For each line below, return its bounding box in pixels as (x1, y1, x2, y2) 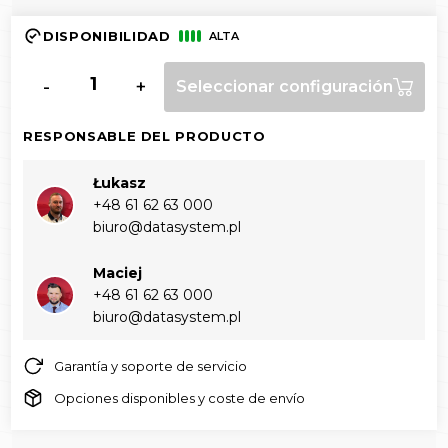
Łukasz (93, 174, 146, 193)
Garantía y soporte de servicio (54, 358, 247, 375)
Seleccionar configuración (176, 77, 393, 97)
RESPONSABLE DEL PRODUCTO (23, 128, 266, 145)
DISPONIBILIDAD (43, 28, 171, 45)
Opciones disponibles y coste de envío (54, 390, 305, 407)
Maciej (93, 264, 142, 283)
